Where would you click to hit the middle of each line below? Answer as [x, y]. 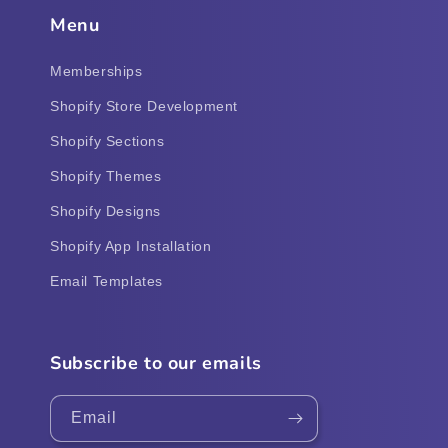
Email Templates [106, 280]
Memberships [96, 70]
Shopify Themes [106, 175]
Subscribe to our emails [156, 363]
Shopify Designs [105, 210]
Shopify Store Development [144, 105]
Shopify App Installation [131, 245]
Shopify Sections [107, 140]
